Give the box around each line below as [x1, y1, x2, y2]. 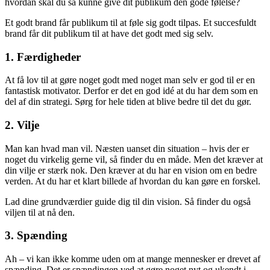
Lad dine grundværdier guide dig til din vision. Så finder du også [5, 196, 251, 207]
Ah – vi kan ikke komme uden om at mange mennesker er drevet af [5, 254, 260, 265]
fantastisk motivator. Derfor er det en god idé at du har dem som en [5, 86, 258, 96]
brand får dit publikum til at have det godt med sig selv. [5, 28, 213, 39]
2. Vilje [5, 118, 39, 131]
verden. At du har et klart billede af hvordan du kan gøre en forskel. [5, 175, 260, 186]
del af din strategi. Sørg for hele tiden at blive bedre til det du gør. [5, 96, 251, 107]
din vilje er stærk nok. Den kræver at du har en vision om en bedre [5, 165, 257, 175]
